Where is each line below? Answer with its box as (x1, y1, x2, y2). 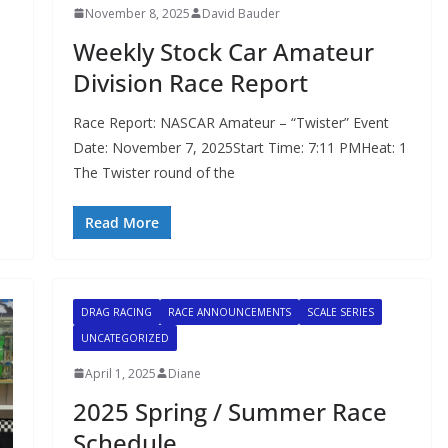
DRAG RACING (80, 304, 152, 319)
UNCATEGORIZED (80, 330, 169, 345)
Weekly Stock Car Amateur (72, 34, 374, 68)
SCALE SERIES (306, 304, 374, 319)
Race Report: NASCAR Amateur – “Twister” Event (72, 112, 389, 132)
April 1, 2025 (84, 364, 156, 382)
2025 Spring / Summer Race (72, 394, 387, 428)
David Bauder (201, 4, 280, 22)
